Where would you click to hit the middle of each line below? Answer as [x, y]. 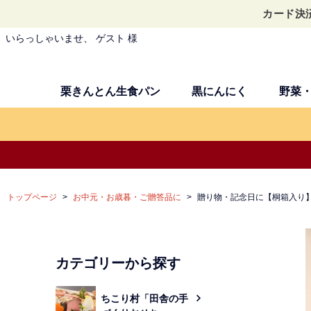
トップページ [32, 197]
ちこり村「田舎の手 [144, 298]
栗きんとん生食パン [110, 92]
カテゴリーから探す [118, 263]
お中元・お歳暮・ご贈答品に [127, 197]
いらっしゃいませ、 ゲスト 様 [72, 38]
